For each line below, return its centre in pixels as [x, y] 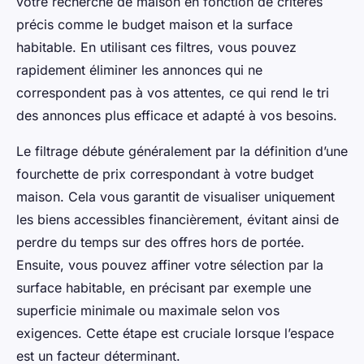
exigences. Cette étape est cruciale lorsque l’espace [175, 333]
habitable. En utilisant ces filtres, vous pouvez [156, 47]
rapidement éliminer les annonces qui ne [139, 69]
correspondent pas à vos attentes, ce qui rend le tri [173, 92]
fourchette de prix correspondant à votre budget [165, 173]
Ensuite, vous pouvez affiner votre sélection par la [170, 264]
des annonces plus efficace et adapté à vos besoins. [177, 115]
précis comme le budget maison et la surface [154, 24]
